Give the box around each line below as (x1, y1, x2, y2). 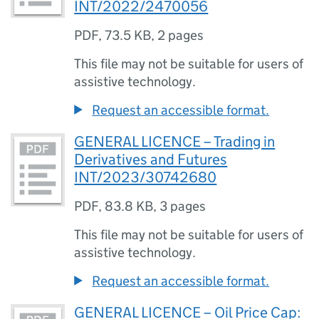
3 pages (159, 198, 206, 214)
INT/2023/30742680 (74, 168, 217, 187)
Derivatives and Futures (74, 150, 228, 169)
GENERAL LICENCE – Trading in (74, 132, 276, 151)
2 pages (157, 27, 204, 43)
